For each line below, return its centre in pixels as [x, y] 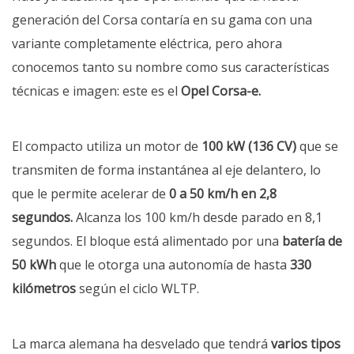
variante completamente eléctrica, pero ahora [147, 44]
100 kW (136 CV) [249, 147]
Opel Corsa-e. [221, 91]
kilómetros [44, 289]
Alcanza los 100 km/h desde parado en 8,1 [198, 218]
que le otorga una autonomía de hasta [173, 265]
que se [317, 147]
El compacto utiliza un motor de [107, 147]
